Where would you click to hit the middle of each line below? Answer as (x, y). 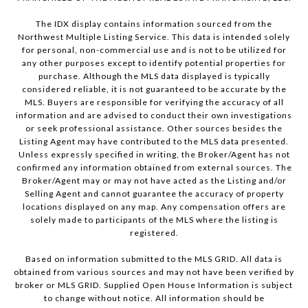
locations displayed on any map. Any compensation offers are (154, 207)
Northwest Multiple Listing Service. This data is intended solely (154, 37)
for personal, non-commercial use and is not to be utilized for (154, 50)
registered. (154, 233)
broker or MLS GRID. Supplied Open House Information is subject (154, 285)
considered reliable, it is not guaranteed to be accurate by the (154, 89)
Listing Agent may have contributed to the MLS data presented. (154, 142)
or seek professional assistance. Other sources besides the (154, 129)
